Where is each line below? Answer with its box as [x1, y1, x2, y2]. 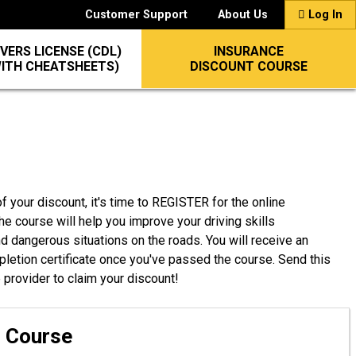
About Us [218, 8, 268, 21]
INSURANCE [213, 44, 284, 59]
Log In [305, 8, 342, 21]
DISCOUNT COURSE [189, 59, 308, 74]
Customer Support [85, 8, 188, 21]
